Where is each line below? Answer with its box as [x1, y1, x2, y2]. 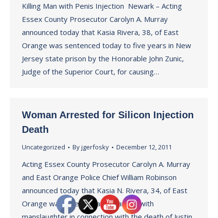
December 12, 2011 [116, 143, 172, 151]
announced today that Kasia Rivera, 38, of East [22, 27, 179, 37]
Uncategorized [22, 143, 65, 151]
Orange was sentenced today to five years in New [22, 40, 191, 50]
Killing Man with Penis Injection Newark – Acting [22, 1, 182, 11]
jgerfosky [81, 143, 109, 151]
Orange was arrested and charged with [22, 199, 154, 208]
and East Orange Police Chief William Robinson [22, 172, 177, 182]
